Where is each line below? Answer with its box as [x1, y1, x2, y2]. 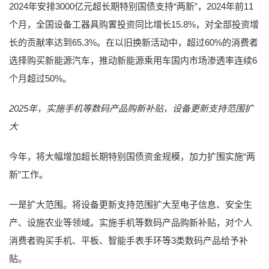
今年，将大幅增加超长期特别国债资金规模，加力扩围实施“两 [9, 151, 255, 162]
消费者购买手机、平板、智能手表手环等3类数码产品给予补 [9, 235, 248, 246]
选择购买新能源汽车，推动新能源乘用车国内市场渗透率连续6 [9, 55, 257, 65]
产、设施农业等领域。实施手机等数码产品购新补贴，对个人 [9, 217, 252, 228]
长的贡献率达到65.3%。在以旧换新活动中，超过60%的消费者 [9, 37, 258, 47]
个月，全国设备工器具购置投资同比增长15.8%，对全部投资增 [9, 19, 259, 29]
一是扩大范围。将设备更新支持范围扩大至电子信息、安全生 [9, 199, 252, 210]
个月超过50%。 [9, 73, 71, 83]
